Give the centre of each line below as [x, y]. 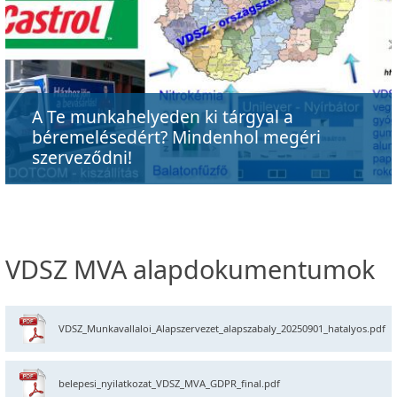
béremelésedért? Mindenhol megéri [176, 137]
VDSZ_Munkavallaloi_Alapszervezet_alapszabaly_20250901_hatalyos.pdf [222, 329]
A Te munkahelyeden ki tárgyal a [163, 117]
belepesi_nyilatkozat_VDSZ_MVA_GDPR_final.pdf [169, 384]
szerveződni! [82, 158]
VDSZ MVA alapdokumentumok [190, 269]
